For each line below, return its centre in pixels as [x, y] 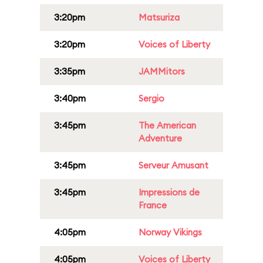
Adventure [160, 138]
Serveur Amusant [173, 165]
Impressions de [169, 192]
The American [167, 125]
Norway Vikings [170, 232]
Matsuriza [159, 17]
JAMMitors [162, 71]
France [153, 205]
